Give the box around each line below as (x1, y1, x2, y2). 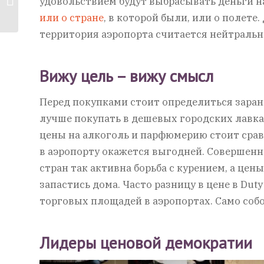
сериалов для (21, 2, 76, 12)
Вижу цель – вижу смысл (39, 65, 213, 87)
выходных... (21, 15, 67, 25)
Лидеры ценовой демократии (39, 231, 252, 253)
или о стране (39, 11, 104, 25)
